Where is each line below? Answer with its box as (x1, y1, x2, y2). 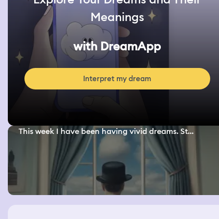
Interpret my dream (83, 74, 152, 84)
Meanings (90, 9, 144, 25)
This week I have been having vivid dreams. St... (19, 126, 194, 137)
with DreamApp (73, 39, 161, 54)
